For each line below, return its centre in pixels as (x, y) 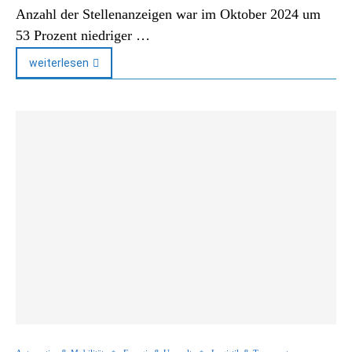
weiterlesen (59, 63)
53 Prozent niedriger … (83, 35)
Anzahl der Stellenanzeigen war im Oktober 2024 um (168, 14)
